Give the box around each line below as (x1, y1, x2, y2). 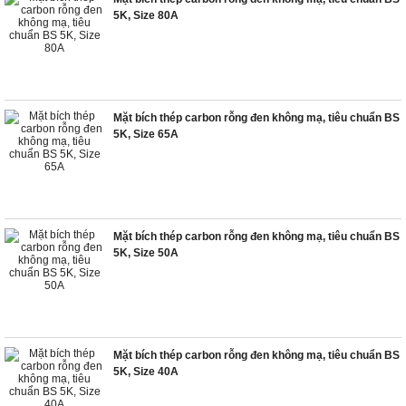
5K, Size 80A (113, 9, 179, 22)
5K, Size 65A (113, 128, 179, 140)
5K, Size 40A (113, 365, 179, 378)
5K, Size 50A (113, 246, 179, 259)
